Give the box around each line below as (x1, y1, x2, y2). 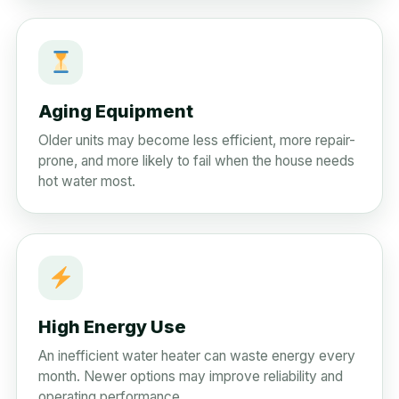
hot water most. (38, 172, 135, 190)
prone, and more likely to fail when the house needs (38, 151, 354, 169)
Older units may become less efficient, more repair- (38, 131, 355, 149)
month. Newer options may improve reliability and (38, 367, 343, 385)
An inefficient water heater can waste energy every (38, 346, 355, 364)
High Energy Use (38, 315, 186, 338)
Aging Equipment (38, 100, 193, 122)
